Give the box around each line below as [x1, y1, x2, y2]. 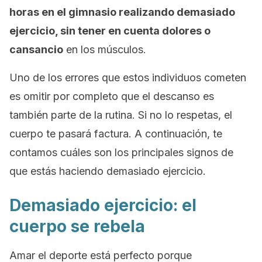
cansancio [9, 43, 63, 56]
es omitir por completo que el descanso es [9, 90, 214, 102]
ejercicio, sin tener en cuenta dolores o [9, 25, 211, 37]
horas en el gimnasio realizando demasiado [9, 6, 235, 18]
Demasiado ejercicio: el [9, 195, 196, 215]
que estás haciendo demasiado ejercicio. [9, 165, 206, 177]
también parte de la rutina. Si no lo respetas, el [9, 109, 232, 121]
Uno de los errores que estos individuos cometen [9, 71, 246, 84]
